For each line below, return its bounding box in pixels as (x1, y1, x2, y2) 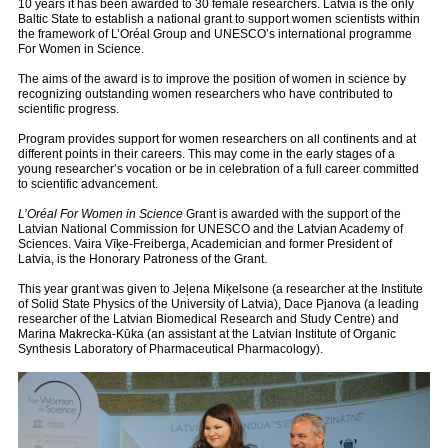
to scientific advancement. (18, 176, 158, 191)
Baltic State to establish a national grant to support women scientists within (18, 11, 420, 26)
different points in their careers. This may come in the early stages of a (18, 146, 395, 161)
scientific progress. (18, 101, 119, 116)
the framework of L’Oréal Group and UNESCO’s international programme (18, 26, 412, 41)
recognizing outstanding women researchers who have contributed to (18, 86, 393, 101)
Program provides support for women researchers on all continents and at (18, 131, 416, 146)
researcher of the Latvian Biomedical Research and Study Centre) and (18, 311, 399, 326)
